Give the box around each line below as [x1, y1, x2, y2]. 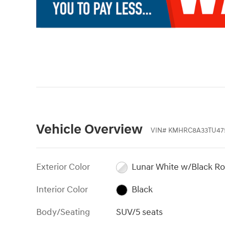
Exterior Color [36, 161, 90, 173]
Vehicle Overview [36, 121, 143, 138]
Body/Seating [36, 206, 90, 218]
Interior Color [36, 184, 88, 196]
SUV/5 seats [116, 206, 163, 218]
